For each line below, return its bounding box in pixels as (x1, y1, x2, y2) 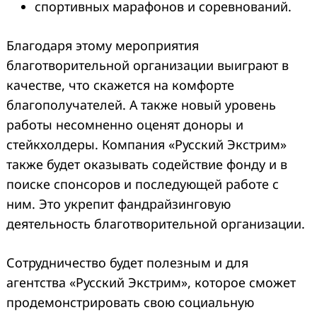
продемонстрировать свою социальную (6, 293, 254, 311)
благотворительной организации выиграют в (6, 56, 289, 74)
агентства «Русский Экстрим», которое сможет (6, 273, 296, 291)
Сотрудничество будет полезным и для (6, 253, 248, 271)
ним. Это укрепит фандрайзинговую (6, 195, 231, 212)
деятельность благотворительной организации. (6, 214, 305, 232)
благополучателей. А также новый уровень (6, 96, 276, 113)
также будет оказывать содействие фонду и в (6, 155, 287, 173)
